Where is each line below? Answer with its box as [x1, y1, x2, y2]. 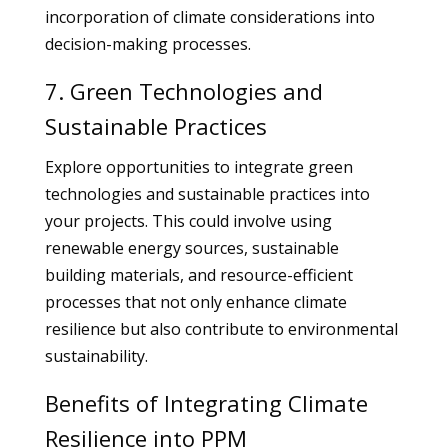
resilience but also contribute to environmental [44, 318, 398, 340]
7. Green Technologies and [44, 76, 323, 106]
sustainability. [44, 345, 148, 367]
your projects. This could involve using [44, 210, 332, 232]
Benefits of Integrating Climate [44, 388, 368, 418]
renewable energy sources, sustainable [44, 237, 339, 259]
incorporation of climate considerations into [44, 6, 375, 28]
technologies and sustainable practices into [44, 183, 370, 205]
